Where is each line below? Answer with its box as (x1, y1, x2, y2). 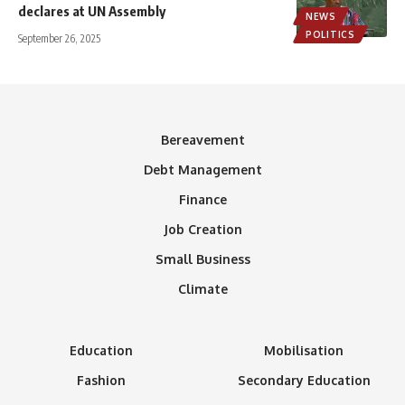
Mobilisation (264, 342, 344, 358)
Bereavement (160, 131, 245, 147)
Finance (178, 191, 227, 207)
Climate (177, 280, 228, 297)
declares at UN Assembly (18, 2, 165, 19)
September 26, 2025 (18, 31, 100, 45)
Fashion (77, 372, 126, 388)
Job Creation (163, 221, 242, 237)
